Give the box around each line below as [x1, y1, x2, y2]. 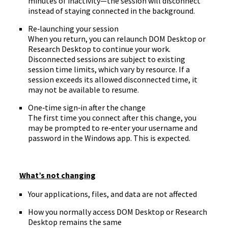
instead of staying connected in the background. [28, 6, 195, 16]
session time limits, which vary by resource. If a [28, 64, 190, 74]
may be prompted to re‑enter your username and [28, 123, 197, 133]
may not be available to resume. [28, 84, 139, 95]
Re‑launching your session [28, 23, 119, 34]
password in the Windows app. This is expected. [28, 133, 190, 143]
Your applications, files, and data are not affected [28, 189, 197, 199]
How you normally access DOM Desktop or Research [28, 207, 207, 217]
